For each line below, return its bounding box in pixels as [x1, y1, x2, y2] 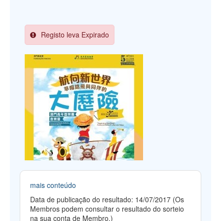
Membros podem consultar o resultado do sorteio [30, 203, 184, 214]
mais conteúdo [30, 180, 76, 190]
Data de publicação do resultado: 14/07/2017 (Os [30, 194, 184, 204]
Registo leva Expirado [41, 29, 109, 39]
